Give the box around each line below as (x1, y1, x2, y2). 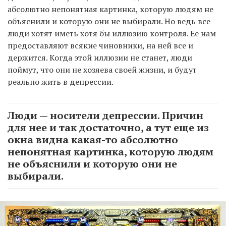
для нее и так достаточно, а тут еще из (8, 121, 209, 135)
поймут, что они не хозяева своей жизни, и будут (8, 64, 197, 76)
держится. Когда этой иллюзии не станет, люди (8, 52, 192, 64)
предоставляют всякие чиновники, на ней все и (8, 40, 193, 51)
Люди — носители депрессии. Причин (8, 108, 203, 123)
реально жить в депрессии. (8, 76, 114, 88)
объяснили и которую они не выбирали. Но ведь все (8, 16, 210, 27)
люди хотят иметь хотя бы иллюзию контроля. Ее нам (8, 28, 216, 39)
